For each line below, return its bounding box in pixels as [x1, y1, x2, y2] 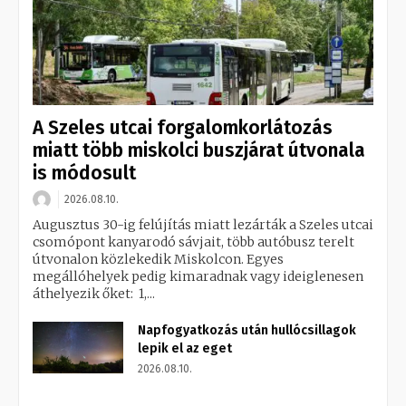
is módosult [33, 161, 136, 186]
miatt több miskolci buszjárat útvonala [33, 139, 365, 163]
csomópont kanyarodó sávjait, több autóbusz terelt [33, 234, 354, 251]
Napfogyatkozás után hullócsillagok [138, 323, 356, 339]
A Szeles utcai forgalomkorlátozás [33, 116, 333, 140]
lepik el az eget [138, 341, 232, 357]
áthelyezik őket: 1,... [33, 285, 155, 303]
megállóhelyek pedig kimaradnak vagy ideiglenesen [33, 268, 363, 285]
